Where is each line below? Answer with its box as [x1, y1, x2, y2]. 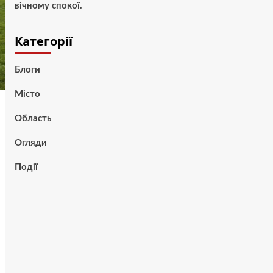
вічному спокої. [14, 1, 82, 10]
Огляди [14, 138, 47, 147]
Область [14, 114, 51, 123]
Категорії [14, 33, 73, 49]
